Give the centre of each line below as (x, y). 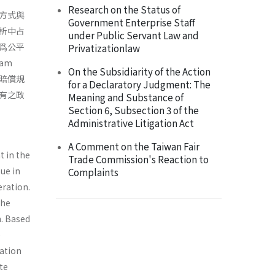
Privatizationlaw (104, 48)
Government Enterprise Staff (132, 22)
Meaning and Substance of (126, 97)
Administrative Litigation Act (131, 123)
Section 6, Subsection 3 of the (134, 110)
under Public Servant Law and (134, 35)
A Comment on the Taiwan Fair (134, 146)
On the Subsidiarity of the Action (139, 72)
